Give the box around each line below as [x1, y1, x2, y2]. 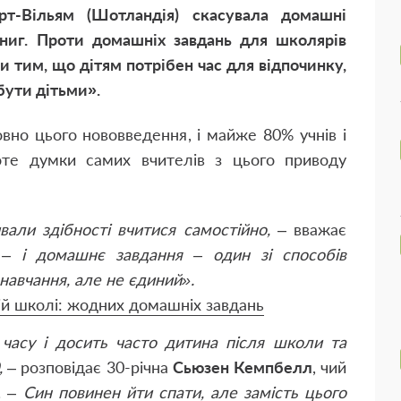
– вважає [269, 219, 347, 239]
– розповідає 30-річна [2, 357, 174, 377]
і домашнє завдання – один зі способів [21, 244, 346, 264]
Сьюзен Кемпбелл [173, 357, 312, 377]
